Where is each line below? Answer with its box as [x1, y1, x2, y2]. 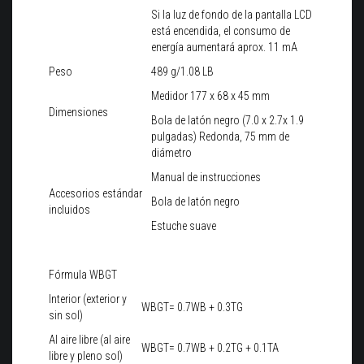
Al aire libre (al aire [49, 333, 130, 347]
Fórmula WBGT [49, 268, 117, 282]
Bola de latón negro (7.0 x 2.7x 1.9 [151, 114, 304, 128]
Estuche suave [151, 219, 216, 233]
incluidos [49, 203, 90, 217]
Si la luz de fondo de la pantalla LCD [151, 8, 312, 22]
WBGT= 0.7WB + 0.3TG [141, 301, 243, 314]
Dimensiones [49, 106, 108, 119]
